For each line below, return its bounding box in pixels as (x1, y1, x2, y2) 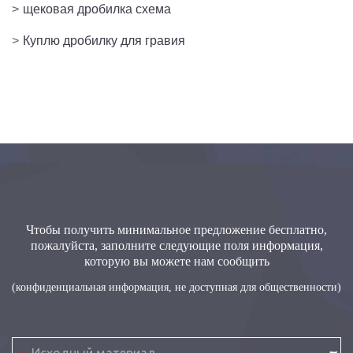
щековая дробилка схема (23, 2, 171, 16)
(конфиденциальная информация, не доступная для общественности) (12, 281, 341, 293)
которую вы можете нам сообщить (84, 254, 269, 268)
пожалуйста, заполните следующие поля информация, (30, 238, 323, 252)
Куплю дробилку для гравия (23, 33, 185, 47)
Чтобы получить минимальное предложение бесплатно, (26, 222, 327, 236)
